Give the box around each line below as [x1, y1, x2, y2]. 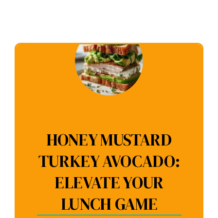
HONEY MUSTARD [46, 128, 172, 151]
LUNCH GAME [60, 193, 158, 216]
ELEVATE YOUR [54, 171, 163, 194]
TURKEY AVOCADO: [38, 150, 180, 173]
